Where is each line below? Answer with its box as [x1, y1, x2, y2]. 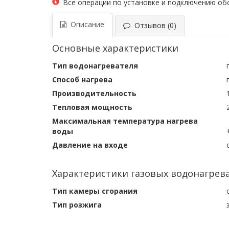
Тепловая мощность [52, 102, 134, 112]
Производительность [52, 88, 139, 98]
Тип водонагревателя [52, 61, 140, 71]
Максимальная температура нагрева [52, 116, 198, 126]
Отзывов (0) [130, 20, 176, 30]
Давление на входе [52, 140, 130, 150]
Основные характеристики [52, 42, 181, 54]
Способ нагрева [52, 75, 114, 84]
